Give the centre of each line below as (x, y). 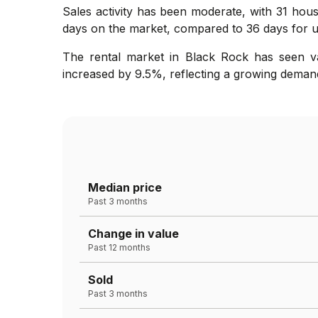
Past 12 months (119, 247)
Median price (125, 187)
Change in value (133, 233)
